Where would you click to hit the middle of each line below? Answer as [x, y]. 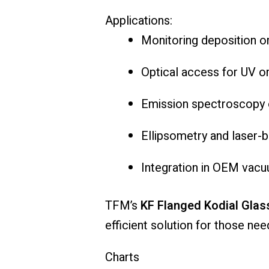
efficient [128, 226]
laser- [246, 136]
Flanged [180, 206]
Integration [171, 168]
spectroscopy [229, 104]
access [201, 73]
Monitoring [171, 41]
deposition [230, 41]
